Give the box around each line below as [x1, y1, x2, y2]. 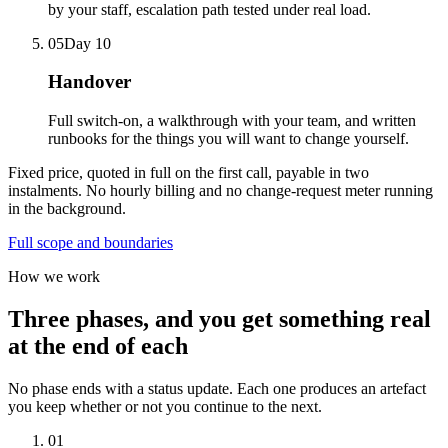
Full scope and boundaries [8, 234, 173, 251]
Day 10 [64, 34, 111, 52]
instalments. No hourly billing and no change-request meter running [8, 182, 433, 199]
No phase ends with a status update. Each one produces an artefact [8, 379, 426, 397]
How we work [8, 268, 100, 285]
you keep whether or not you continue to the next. [8, 397, 322, 415]
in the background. [8, 200, 126, 217]
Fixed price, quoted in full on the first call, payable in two [8, 164, 369, 181]
